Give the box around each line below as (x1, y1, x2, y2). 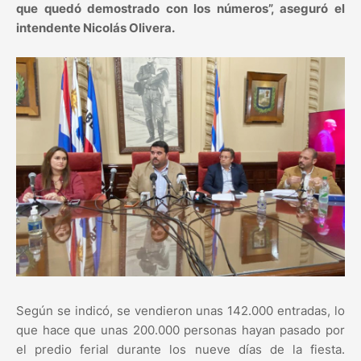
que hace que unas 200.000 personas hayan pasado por (16, 322, 345, 338)
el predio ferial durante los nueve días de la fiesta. (16, 342, 345, 358)
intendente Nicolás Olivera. (16, 20, 175, 36)
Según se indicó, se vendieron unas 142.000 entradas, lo (16, 303, 345, 319)
